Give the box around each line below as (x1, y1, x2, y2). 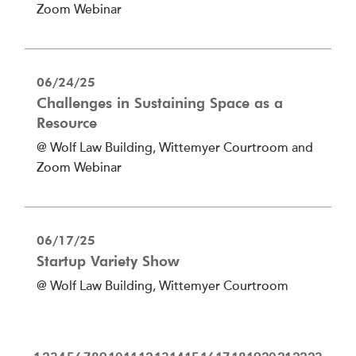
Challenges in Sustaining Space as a (37, 93, 283, 112)
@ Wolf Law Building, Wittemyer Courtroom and (37, 140, 313, 157)
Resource (37, 113, 97, 132)
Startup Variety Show (37, 251, 180, 270)
